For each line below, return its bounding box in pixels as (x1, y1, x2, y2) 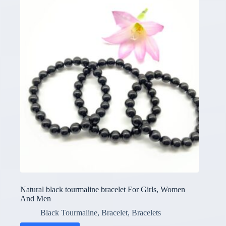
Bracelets (132, 208, 161, 217)
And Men (20, 194, 51, 203)
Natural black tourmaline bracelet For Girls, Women (20, 185, 185, 194)
